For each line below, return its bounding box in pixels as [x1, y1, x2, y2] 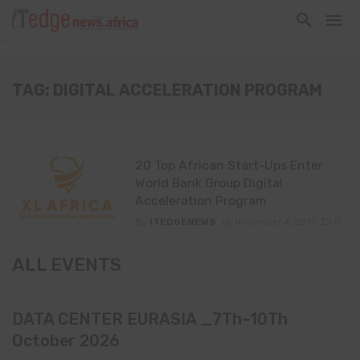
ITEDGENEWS [149, 216, 216, 228]
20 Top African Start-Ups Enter [134, 157, 323, 173]
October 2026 [12, 331, 120, 351]
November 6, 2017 [234, 216, 316, 228]
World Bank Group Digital [134, 175, 283, 190]
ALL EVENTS [12, 254, 121, 276]
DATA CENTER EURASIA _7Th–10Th [12, 309, 288, 329]
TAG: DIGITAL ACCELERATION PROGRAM [12, 81, 322, 100]
